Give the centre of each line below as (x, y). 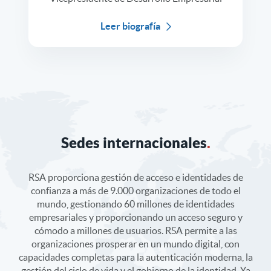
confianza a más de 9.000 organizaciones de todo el (135, 191)
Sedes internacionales (134, 143)
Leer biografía (130, 26)
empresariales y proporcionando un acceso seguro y (135, 217)
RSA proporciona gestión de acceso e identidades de (135, 178)
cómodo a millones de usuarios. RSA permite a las (135, 231)
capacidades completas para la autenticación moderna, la (135, 257)
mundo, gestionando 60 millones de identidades (135, 204)
